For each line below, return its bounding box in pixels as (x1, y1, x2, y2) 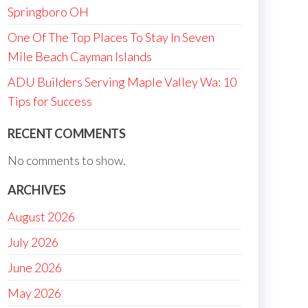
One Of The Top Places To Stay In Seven (8, 30, 214, 45)
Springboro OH (8, 4, 89, 19)
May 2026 (8, 285, 61, 300)
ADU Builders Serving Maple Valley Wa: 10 (8, 74, 236, 89)
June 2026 (8, 260, 62, 275)
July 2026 (8, 234, 58, 250)
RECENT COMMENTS (8, 126, 126, 141)
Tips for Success (8, 93, 92, 109)
